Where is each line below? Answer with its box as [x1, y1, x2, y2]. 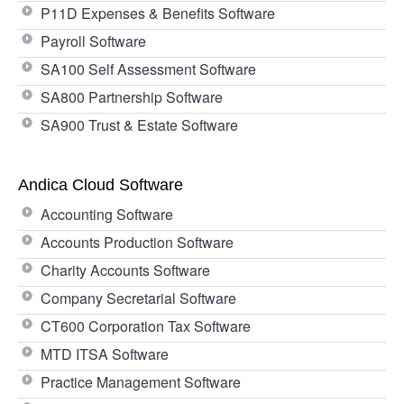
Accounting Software [41, 203, 173, 225]
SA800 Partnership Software [41, 86, 223, 107]
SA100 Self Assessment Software [41, 58, 256, 79]
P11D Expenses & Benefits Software [41, 2, 275, 23]
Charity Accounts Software [41, 259, 210, 280]
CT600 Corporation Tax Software [41, 315, 251, 336]
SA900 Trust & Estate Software [41, 114, 238, 135]
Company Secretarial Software [41, 287, 236, 308]
